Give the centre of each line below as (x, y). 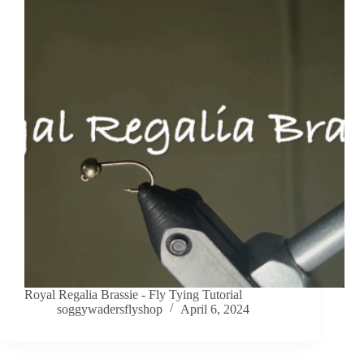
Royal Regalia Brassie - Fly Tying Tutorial (133, 295)
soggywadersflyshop (110, 310)
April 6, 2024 (215, 310)
